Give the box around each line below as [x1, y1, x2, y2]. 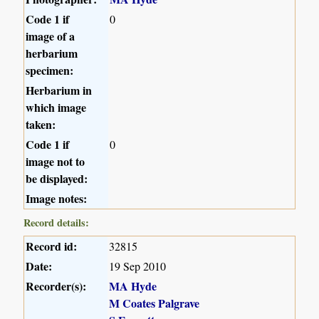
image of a [26, 27, 75, 44]
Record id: [26, 237, 78, 254]
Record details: [23, 214, 90, 230]
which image [26, 98, 87, 115]
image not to [26, 152, 85, 169]
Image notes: [26, 189, 88, 206]
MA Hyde [109, 277, 157, 294]
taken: [26, 115, 56, 132]
